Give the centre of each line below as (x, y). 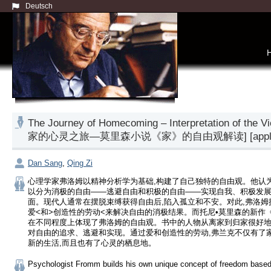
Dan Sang (45, 163)
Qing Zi (80, 163)
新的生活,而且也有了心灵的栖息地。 (92, 243)
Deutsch (39, 6)
